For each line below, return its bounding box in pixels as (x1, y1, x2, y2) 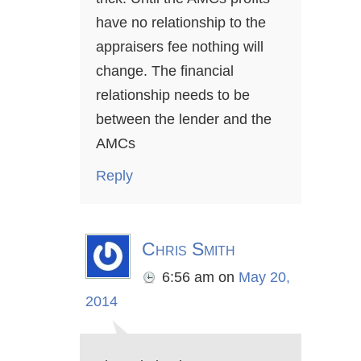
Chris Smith (142, 239, 235, 260)
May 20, (239, 269, 290, 286)
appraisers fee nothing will (96, 39, 263, 56)
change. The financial (96, 63, 234, 80)
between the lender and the (96, 111, 272, 128)
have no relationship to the (96, 15, 266, 31)
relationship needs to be (96, 87, 250, 104)
